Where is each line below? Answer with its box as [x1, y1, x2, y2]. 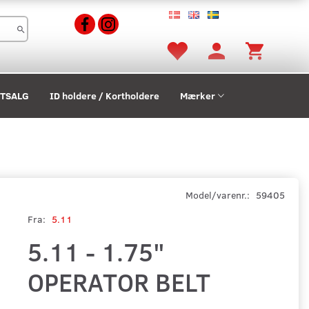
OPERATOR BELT [27, 264, 210, 299]
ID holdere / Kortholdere [50, 89, 159, 103]
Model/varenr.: [185, 188, 252, 201]
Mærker [180, 89, 215, 103]
